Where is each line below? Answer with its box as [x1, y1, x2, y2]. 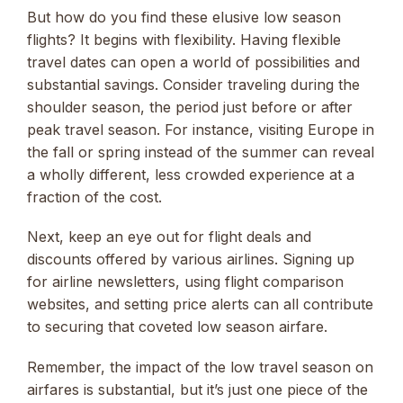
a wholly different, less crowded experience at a [27, 166, 354, 184]
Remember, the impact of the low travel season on [27, 357, 373, 376]
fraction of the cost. [27, 188, 162, 207]
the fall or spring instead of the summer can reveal [27, 143, 374, 162]
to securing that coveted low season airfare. [27, 318, 327, 336]
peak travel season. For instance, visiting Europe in [27, 121, 374, 139]
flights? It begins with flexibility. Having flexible [27, 31, 341, 49]
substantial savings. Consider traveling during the [27, 76, 360, 94]
